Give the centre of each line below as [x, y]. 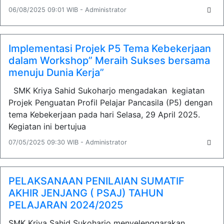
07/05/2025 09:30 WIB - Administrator [68, 142]
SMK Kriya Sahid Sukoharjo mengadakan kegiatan [106, 90]
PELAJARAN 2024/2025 [66, 205]
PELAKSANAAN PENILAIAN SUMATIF [96, 181]
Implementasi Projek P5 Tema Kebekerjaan [110, 48]
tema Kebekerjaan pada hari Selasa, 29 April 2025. [104, 114]
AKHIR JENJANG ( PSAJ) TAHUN [86, 193]
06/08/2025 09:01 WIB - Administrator [67, 10]
